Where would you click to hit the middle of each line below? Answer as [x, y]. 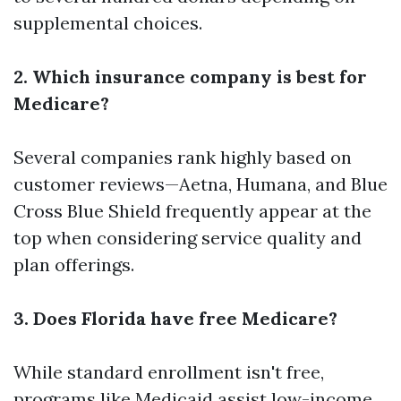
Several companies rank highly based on [183, 157]
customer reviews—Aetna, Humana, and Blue [200, 184]
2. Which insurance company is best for [190, 77]
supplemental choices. [108, 23]
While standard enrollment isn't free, [169, 372]
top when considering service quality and [188, 238]
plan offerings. [74, 264]
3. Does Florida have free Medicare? [175, 318]
